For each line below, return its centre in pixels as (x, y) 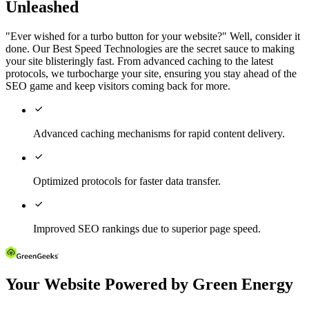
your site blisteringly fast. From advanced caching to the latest (139, 61)
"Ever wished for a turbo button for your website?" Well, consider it (153, 37)
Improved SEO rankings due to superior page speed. (147, 229)
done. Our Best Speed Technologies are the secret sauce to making (150, 49)
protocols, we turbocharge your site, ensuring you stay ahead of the (151, 74)
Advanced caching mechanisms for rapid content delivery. (159, 134)
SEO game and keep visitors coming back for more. (118, 86)
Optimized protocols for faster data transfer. (127, 181)
